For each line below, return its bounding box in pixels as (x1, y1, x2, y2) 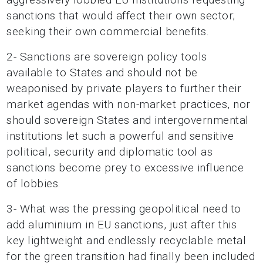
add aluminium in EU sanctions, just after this (6, 218, 237, 231)
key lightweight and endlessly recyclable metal (6, 234, 247, 247)
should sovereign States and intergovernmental (6, 113, 249, 127)
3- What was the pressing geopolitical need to (6, 202, 241, 215)
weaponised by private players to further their (6, 82, 242, 95)
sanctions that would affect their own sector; (6, 9, 235, 22)
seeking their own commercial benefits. (6, 25, 210, 38)
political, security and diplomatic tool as (6, 145, 213, 159)
